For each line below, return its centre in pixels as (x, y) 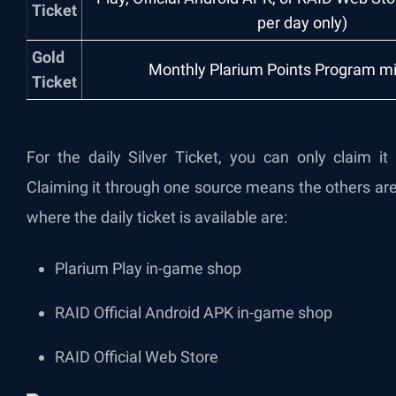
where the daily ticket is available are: (157, 217)
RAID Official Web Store (137, 357)
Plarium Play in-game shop (148, 268)
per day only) (302, 23)
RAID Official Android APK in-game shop (194, 312)
